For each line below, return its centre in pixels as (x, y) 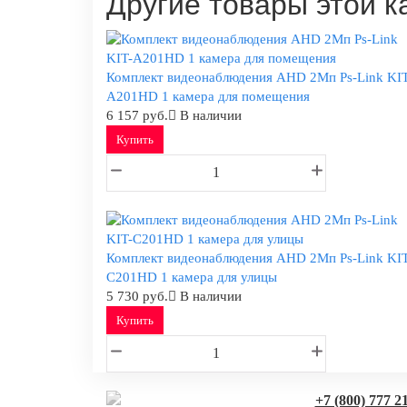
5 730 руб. (137, 297)
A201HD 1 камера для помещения (208, 97)
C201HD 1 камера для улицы (192, 278)
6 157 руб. (137, 116)
